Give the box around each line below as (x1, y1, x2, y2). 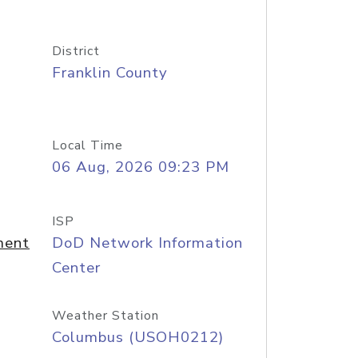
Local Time (51, 137, 123, 154)
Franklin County (51, 62, 168, 83)
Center (51, 257, 101, 278)
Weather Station (51, 307, 159, 324)
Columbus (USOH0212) (51, 327, 224, 348)
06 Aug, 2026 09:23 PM (51, 157, 229, 177)
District (51, 42, 100, 60)
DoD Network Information (51, 233, 243, 253)
